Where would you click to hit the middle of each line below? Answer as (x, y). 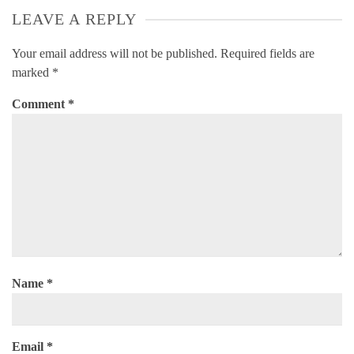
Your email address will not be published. (115, 54)
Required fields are (267, 54)
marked (32, 73)
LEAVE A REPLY (75, 19)
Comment (40, 104)
